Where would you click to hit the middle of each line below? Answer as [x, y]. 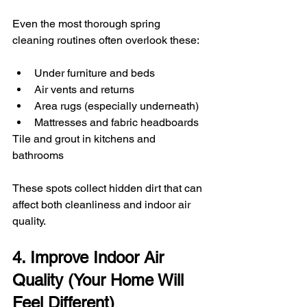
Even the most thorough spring [88, 24]
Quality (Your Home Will [100, 280]
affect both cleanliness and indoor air [103, 205]
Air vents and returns [84, 90]
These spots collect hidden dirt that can [109, 188]
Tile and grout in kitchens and [85, 139]
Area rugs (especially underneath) [116, 106]
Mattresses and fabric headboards [116, 123]
